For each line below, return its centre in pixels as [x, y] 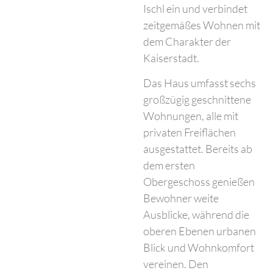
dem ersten [169, 165]
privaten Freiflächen [190, 132]
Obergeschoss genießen [199, 181]
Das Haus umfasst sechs [200, 83]
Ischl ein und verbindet [196, 8]
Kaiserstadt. [172, 58]
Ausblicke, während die [197, 214]
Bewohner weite [181, 198]
